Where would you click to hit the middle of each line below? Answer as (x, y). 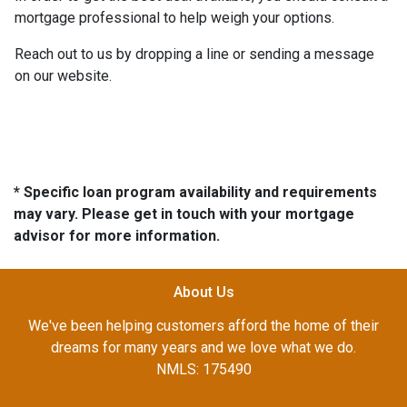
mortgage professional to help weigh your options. (174, 17)
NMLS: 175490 (203, 369)
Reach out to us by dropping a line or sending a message (194, 54)
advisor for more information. (117, 235)
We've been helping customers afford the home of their (203, 325)
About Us (203, 292)
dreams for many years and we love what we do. (203, 347)
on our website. (63, 75)
